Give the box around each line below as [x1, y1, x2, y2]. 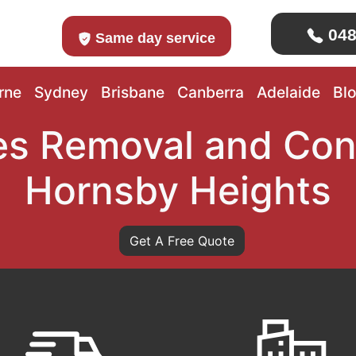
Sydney [33, 83, 88, 102]
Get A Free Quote [130, 233, 234, 249]
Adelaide [256, 83, 320, 102]
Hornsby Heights [25, 167, 331, 214]
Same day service [91, 29, 216, 46]
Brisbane [100, 83, 164, 102]
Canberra [176, 83, 244, 102]
